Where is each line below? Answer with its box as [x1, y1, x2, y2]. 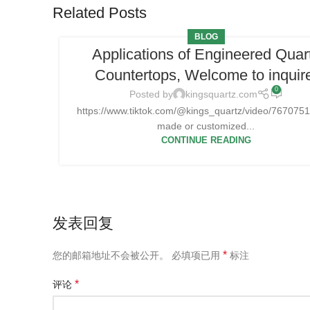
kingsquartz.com [185, 89, 257, 100]
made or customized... [157, 120, 255, 131]
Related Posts [53, 3, 147, 21]
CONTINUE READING [161, 135, 251, 145]
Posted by [129, 89, 173, 100]
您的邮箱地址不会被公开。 [53, 249, 169, 261]
